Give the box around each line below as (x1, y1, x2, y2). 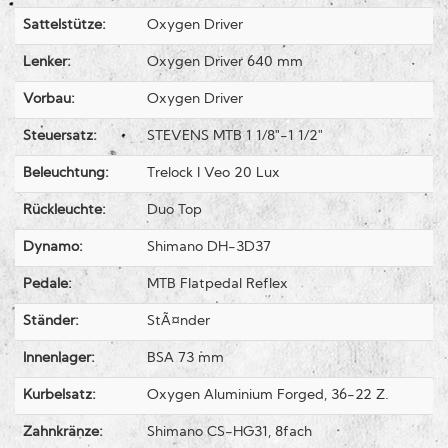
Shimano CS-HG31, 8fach (147, 425, 312, 441)
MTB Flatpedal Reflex (147, 277, 288, 293)
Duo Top (147, 203, 202, 219)
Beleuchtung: (23, 166, 109, 182)
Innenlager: (23, 351, 95, 367)
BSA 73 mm (147, 351, 224, 367)
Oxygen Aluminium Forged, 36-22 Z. (147, 388, 389, 404)
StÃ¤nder (147, 314, 210, 330)
